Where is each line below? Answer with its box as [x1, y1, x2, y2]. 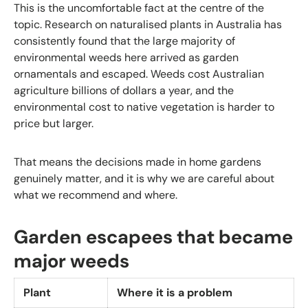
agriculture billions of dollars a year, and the [14, 83, 234, 98]
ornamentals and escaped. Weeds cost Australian [14, 67, 264, 82]
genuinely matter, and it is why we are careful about [14, 171, 274, 186]
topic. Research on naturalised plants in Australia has [14, 17, 282, 32]
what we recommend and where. [14, 188, 177, 203]
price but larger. [14, 116, 93, 131]
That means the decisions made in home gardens [14, 155, 261, 170]
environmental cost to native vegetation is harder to [14, 100, 274, 115]
